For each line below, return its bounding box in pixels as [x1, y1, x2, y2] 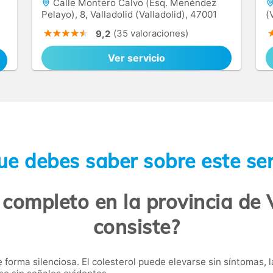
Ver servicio [108, 52, 165, 64]
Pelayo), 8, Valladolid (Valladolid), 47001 [41, 9, 217, 20]
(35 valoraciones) [113, 27, 188, 39]
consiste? [93, 214, 180, 239]
